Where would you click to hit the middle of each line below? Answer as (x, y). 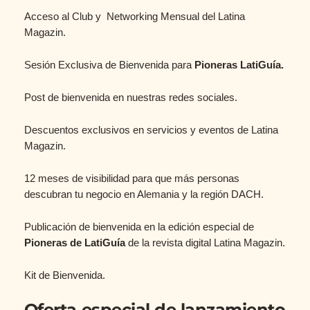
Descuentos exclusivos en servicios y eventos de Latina (151, 130)
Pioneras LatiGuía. (239, 65)
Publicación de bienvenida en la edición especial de (139, 227)
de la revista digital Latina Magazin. (206, 243)
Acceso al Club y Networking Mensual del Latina (134, 17)
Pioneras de (53, 243)
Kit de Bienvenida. (64, 276)
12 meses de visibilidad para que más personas (131, 179)
